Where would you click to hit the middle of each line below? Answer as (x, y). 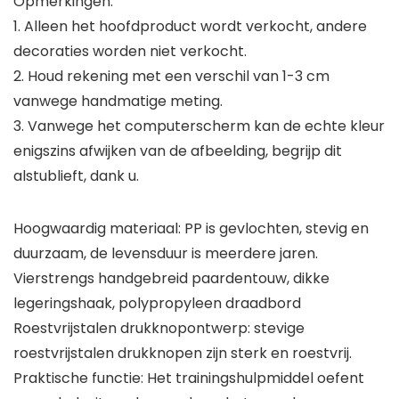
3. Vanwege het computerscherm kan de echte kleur (199, 126)
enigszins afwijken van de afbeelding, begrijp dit (178, 151)
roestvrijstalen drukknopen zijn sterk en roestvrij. (183, 354)
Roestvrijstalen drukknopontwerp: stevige (159, 329)
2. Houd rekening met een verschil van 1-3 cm (171, 77)
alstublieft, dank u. (76, 176)
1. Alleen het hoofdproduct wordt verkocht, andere (190, 27)
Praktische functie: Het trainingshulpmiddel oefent (189, 379)
